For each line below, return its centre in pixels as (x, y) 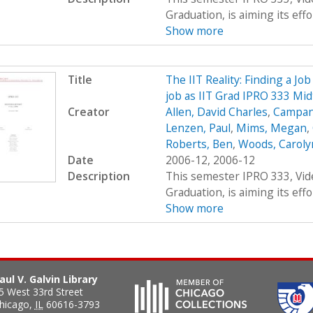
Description (99, 176)
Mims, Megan (271, 128)
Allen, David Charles (216, 112)
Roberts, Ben (199, 144)
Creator (88, 112)
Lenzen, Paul (198, 128)
